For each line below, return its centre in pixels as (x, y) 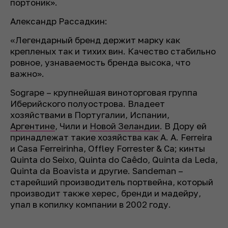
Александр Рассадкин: (59, 21)
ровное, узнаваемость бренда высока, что (100, 62)
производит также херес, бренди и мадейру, (106, 193)
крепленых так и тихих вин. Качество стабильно (113, 51)
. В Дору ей (183, 126)
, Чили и (72, 126)
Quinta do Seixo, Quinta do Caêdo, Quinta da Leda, (114, 159)
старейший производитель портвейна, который (112, 182)
